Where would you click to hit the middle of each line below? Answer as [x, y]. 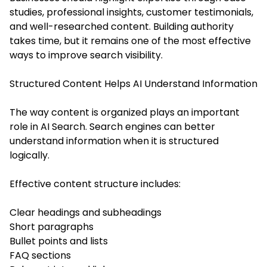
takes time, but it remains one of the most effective [130, 41]
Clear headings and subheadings [86, 212]
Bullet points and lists [59, 241]
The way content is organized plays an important [125, 112]
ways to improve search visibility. [86, 55]
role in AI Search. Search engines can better [112, 126]
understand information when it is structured [114, 141]
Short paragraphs [52, 226]
